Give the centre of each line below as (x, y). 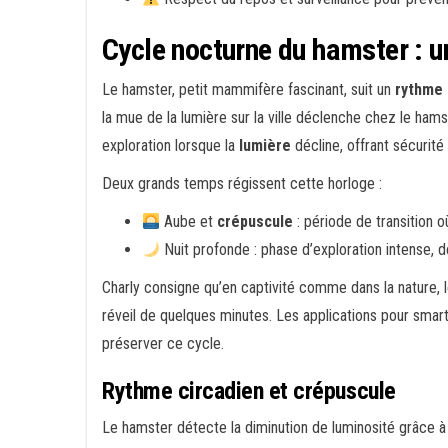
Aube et (189, 221)
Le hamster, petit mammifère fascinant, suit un (248, 89)
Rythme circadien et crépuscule (249, 391)
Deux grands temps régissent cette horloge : (242, 183)
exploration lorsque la (170, 145)
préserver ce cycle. (163, 343)
